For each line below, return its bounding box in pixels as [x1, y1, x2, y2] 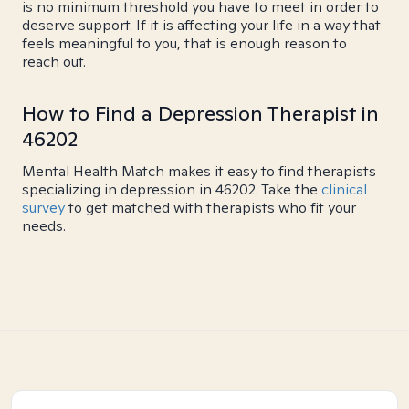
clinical [321, 180, 367, 199]
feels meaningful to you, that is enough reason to [22, 34, 347, 53]
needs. [22, 216, 66, 236]
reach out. [22, 52, 86, 71]
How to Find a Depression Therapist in [22, 100, 379, 126]
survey [22, 198, 65, 217]
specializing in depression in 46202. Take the [22, 180, 321, 199]
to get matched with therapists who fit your [65, 198, 356, 217]
